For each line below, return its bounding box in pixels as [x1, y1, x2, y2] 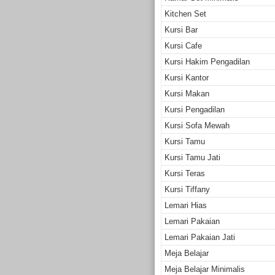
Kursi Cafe [165, 41, 202, 50]
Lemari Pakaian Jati [165, 232, 235, 242]
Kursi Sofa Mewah [165, 120, 230, 130]
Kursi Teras [165, 168, 205, 178]
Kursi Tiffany [165, 184, 210, 194]
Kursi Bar [165, 25, 198, 34]
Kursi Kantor [165, 72, 209, 82]
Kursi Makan [165, 88, 209, 98]
